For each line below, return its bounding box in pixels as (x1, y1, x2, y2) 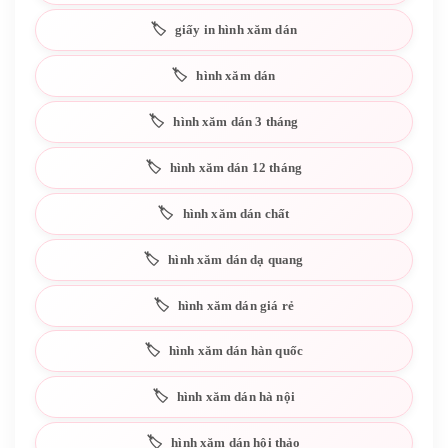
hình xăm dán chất (182, 205, 290, 221)
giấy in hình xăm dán (174, 22, 297, 38)
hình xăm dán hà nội (176, 389, 295, 405)
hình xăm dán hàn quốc (168, 343, 303, 359)
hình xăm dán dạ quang (168, 251, 304, 267)
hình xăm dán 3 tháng (173, 113, 299, 129)
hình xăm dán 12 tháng (169, 159, 302, 175)
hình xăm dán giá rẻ (177, 297, 294, 313)
